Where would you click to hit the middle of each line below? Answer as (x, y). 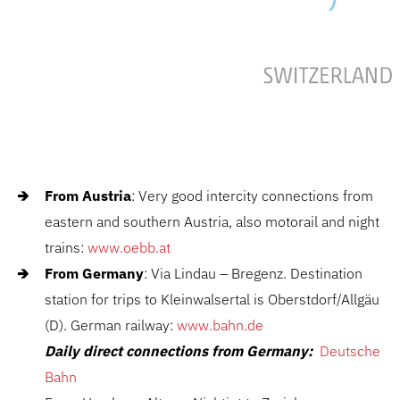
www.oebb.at (129, 248)
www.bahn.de (220, 325)
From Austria (88, 196)
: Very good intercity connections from (252, 196)
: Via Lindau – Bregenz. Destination (253, 274)
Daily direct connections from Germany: (179, 351)
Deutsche (350, 351)
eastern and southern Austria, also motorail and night (212, 222)
